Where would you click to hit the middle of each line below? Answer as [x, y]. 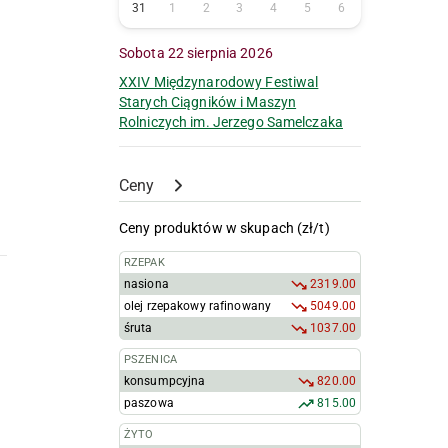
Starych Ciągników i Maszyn [208, 102]
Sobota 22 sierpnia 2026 [200, 53]
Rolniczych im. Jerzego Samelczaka [231, 122]
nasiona [146, 284]
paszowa [149, 403]
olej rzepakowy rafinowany [197, 306]
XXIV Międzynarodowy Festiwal [219, 82]
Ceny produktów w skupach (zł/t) [224, 228]
